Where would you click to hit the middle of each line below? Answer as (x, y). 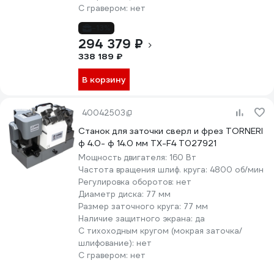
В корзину (104, 80)
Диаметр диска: (112, 194)
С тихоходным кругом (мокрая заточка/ (160, 231)
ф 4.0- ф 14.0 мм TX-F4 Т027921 (147, 143)
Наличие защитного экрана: (137, 219)
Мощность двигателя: (124, 157)
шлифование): (107, 243)
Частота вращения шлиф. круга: (144, 170)
